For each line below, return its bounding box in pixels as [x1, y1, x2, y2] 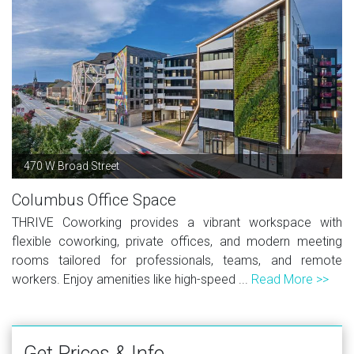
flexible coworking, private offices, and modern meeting [12, 233, 342, 249]
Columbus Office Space [12, 190, 176, 209]
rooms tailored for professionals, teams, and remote [12, 252, 342, 268]
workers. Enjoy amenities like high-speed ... [12, 271, 251, 287]
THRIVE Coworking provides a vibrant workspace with [12, 214, 342, 230]
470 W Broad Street [24, 159, 119, 172]
